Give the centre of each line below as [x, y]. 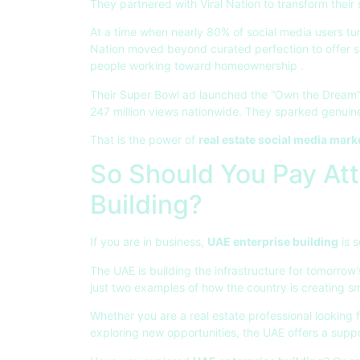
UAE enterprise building [273, 242]
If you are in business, [149, 242]
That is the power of [144, 140]
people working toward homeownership [195, 66]
